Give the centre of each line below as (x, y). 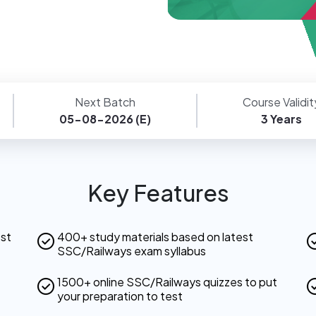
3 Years (281, 119)
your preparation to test (120, 296)
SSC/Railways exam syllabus (131, 251)
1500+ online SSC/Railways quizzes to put (167, 282)
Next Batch (105, 102)
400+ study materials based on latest (155, 237)
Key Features (158, 193)
